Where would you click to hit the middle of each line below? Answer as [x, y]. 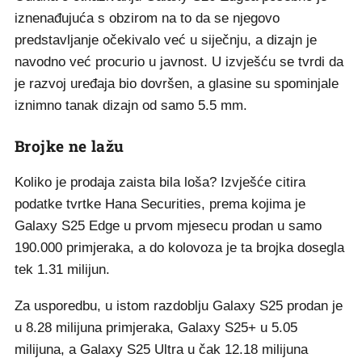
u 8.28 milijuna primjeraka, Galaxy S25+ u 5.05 [156, 328]
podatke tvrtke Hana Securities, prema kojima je [160, 204]
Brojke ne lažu [69, 146]
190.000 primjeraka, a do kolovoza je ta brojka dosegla [179, 248]
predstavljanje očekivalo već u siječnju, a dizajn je [166, 40]
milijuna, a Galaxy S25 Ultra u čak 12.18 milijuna [161, 349]
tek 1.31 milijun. [62, 269]
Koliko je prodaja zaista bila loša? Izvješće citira [160, 182]
